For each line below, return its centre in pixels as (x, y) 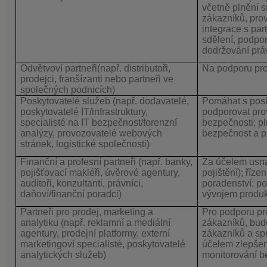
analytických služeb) (63, 255)
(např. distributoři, (134, 69)
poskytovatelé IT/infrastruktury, (84, 112)
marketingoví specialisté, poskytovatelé (103, 244)
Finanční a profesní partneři (78, 162)
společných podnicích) (68, 90)
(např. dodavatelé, (150, 101)
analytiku (39, 223)
